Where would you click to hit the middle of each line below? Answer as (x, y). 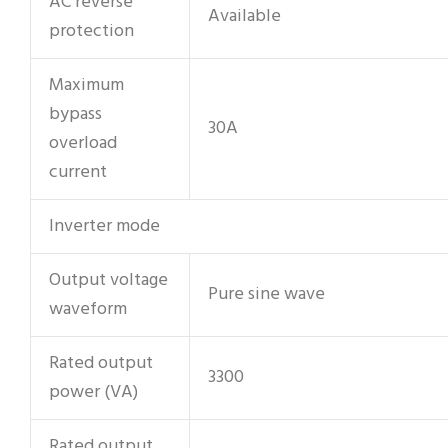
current (78, 172)
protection (91, 31)
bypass (75, 114)
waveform (88, 309)
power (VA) (93, 392)
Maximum (86, 85)
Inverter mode (104, 226)
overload (83, 143)
